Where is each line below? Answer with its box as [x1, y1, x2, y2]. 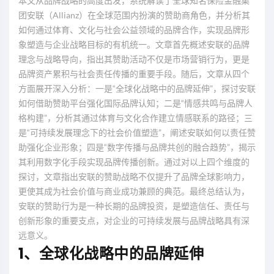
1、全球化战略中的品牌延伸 [18, 243, 204, 264]
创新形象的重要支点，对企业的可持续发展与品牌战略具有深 [18, 215, 250, 226]
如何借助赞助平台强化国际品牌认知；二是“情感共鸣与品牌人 [18, 97, 253, 108]
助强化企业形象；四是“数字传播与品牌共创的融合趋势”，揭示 [18, 141, 256, 152]
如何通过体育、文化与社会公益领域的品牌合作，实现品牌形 [18, 24, 250, 35]
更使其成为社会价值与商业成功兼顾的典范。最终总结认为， [18, 185, 250, 196]
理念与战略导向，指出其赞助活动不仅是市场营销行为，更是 [18, 53, 250, 64]
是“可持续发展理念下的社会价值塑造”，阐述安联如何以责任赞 [18, 127, 256, 138]
